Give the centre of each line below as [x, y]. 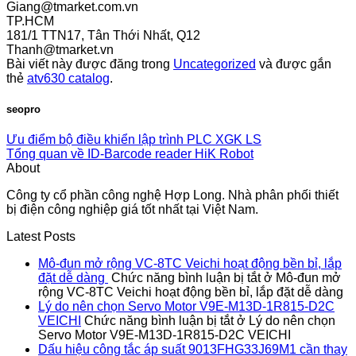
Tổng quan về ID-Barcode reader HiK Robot [130, 154]
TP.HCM [30, 21]
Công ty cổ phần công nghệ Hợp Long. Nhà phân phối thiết [172, 195]
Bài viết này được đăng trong [90, 64]
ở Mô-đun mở [301, 278]
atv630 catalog [68, 78]
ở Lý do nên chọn [284, 321]
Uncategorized [215, 64]
